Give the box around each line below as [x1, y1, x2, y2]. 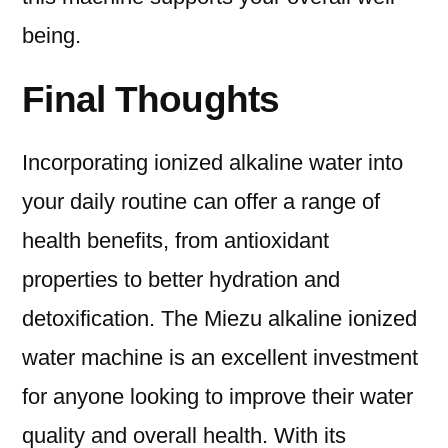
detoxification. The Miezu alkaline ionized [22, 306, 417, 332]
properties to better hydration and [22, 267, 340, 293]
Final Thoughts [22, 78, 289, 121]
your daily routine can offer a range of [22, 189, 380, 215]
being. [22, 23, 81, 49]
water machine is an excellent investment [22, 345, 418, 371]
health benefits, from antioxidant [22, 228, 329, 254]
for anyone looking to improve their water [22, 384, 413, 410]
